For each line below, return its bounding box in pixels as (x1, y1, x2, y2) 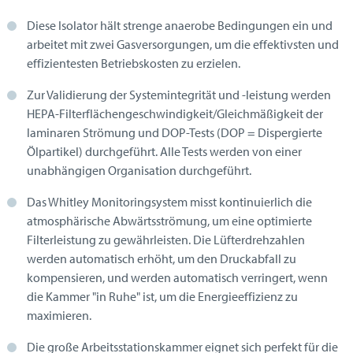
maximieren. (27, 307, 91, 324)
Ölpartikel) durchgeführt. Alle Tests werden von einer (27, 143, 302, 160)
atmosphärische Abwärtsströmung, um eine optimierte (27, 213, 312, 229)
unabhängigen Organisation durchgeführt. (27, 162, 251, 179)
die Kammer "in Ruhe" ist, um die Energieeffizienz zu (27, 288, 298, 305)
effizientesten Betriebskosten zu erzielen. (27, 55, 240, 72)
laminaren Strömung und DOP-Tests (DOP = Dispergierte (27, 124, 322, 141)
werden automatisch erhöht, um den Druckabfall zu (27, 251, 296, 267)
